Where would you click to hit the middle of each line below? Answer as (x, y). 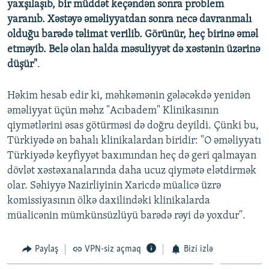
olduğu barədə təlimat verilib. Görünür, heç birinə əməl (133, 34)
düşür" (22, 64)
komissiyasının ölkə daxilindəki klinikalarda (109, 201)
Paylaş (46, 249)
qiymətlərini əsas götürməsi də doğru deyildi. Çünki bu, (133, 125)
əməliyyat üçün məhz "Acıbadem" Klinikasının (113, 110)
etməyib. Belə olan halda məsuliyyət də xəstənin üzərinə (134, 49)
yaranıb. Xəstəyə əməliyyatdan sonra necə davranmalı (129, 19)
